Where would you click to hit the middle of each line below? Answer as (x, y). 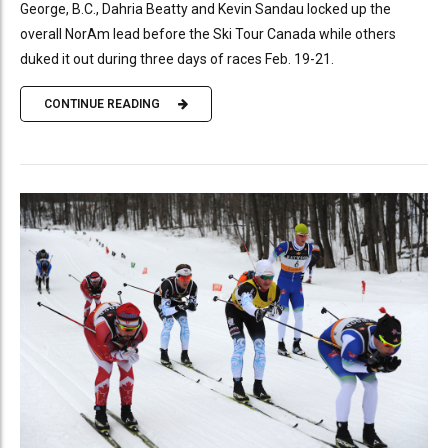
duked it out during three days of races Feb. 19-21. (177, 58)
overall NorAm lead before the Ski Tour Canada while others (208, 33)
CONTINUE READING (102, 104)
